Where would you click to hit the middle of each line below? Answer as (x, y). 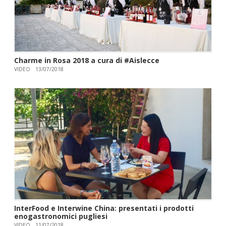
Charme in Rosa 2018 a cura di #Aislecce (87, 60)
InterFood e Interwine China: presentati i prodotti (104, 208)
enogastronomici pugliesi (61, 216)
